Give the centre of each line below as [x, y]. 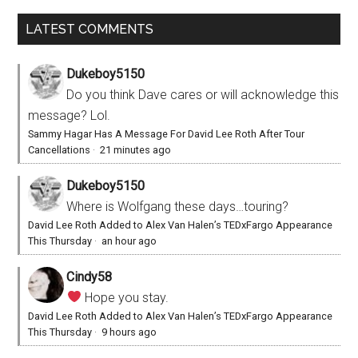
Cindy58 [89, 276]
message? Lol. [70, 115]
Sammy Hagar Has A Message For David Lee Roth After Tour [167, 133]
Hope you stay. [125, 297]
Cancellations [60, 149]
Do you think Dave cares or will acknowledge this [203, 94]
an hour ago [129, 241]
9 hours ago [129, 332]
